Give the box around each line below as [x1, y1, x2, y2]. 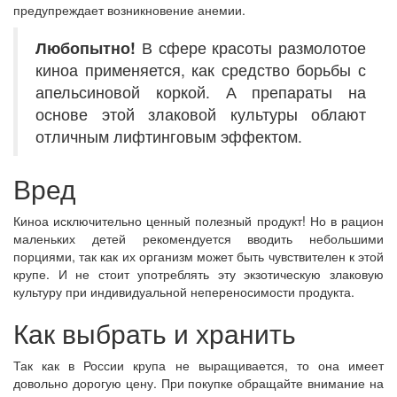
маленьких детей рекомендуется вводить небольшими [13, 230, 384, 248]
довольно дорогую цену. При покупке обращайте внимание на [13, 374, 384, 393]
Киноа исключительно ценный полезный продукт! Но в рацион [13, 212, 384, 230]
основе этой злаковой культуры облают [35, 103, 366, 126]
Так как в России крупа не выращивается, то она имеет [13, 356, 384, 375]
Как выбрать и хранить [13, 314, 296, 353]
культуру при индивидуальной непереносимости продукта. [13, 283, 354, 301]
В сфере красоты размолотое [136, 36, 366, 59]
